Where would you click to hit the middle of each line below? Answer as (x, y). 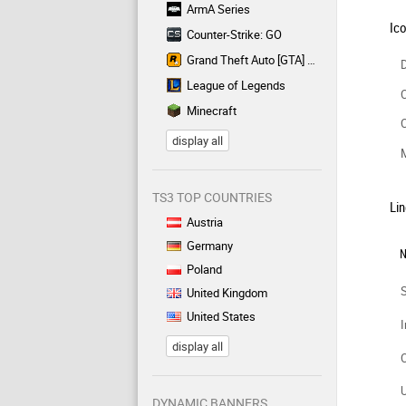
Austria (205, 222)
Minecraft (212, 111)
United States (221, 316)
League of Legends (236, 85)
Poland (204, 269)
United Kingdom (227, 293)
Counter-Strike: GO (234, 34)
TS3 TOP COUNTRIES (212, 197)
